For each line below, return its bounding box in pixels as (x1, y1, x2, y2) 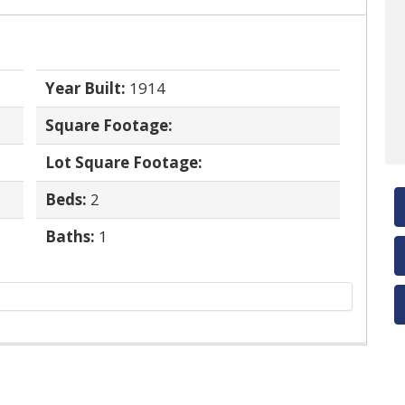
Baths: (45, 226, 95, 247)
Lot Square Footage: (45, 152, 202, 173)
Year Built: (45, 78, 126, 99)
